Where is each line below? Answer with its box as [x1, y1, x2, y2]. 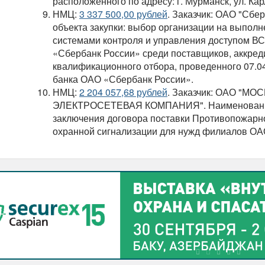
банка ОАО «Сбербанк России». [53, 72, 196, 86]
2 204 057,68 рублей [79, 85, 167, 99]
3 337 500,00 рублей [79, 7, 167, 21]
